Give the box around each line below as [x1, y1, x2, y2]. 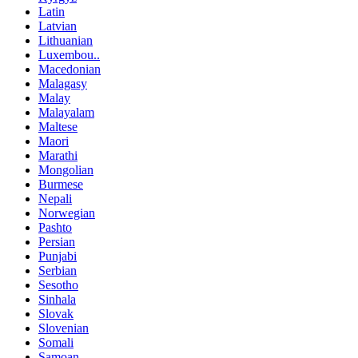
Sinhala [38, 292, 76, 307]
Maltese [38, 120, 78, 134]
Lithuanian [38, 34, 93, 48]
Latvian [38, 19, 77, 34]
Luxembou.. [38, 48, 100, 62]
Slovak [38, 307, 74, 321]
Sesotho [38, 278, 78, 292]
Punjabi [38, 249, 77, 264]
